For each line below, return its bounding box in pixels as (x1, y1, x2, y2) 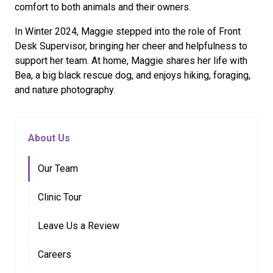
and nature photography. (15, 83, 115, 96)
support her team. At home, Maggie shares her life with (15, 54, 247, 66)
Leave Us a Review (38, 219, 119, 232)
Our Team (38, 162, 78, 174)
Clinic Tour (38, 191, 82, 203)
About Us (28, 132, 70, 144)
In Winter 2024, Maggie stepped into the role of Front (15, 25, 241, 37)
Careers (38, 248, 71, 260)
